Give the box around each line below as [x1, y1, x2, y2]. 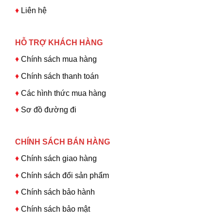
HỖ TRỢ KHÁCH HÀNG [15, 38, 103, 47]
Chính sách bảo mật [20, 204, 90, 213]
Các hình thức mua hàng [20, 89, 106, 97]
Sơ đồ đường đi [20, 106, 76, 114]
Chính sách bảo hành [20, 188, 95, 197]
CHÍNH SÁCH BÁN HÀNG [15, 137, 110, 146]
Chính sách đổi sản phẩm [20, 171, 109, 180]
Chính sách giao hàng [20, 154, 97, 163]
